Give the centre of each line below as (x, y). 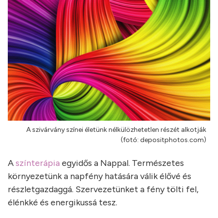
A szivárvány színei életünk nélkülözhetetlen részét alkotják (116, 129)
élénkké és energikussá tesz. (63, 202)
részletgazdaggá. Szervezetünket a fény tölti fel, (103, 189)
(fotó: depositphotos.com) (163, 140)
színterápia (38, 163)
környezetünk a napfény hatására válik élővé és (100, 176)
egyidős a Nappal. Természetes (122, 163)
